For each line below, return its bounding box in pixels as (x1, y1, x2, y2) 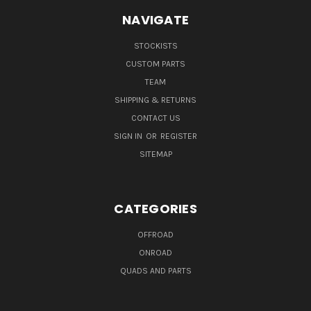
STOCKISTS (133, 41, 178, 51)
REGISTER (160, 131, 197, 142)
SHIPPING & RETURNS (115, 95, 196, 106)
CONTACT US (131, 113, 180, 124)
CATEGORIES (114, 200, 197, 218)
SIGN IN (114, 131, 144, 142)
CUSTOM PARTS (126, 59, 185, 69)
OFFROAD (137, 230, 174, 240)
